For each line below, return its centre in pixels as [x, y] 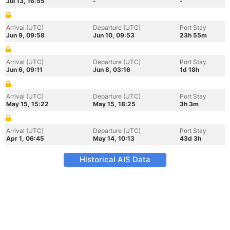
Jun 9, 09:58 [25, 35]
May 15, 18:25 [114, 104]
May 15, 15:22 [27, 104]
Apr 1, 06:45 [25, 138]
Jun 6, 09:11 [24, 70]
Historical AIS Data [115, 159]
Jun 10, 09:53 [114, 35]
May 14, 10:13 [114, 138]
